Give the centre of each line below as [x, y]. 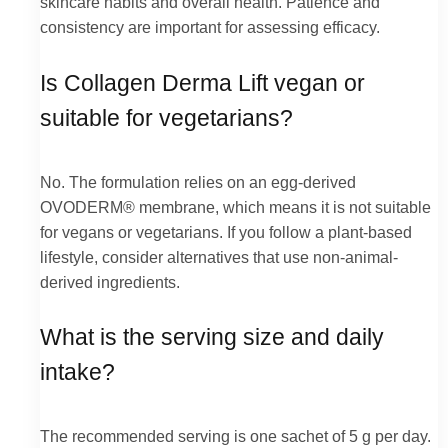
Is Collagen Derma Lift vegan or [202, 83]
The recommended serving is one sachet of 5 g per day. [235, 436]
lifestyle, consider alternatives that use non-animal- [219, 256]
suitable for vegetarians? [166, 118]
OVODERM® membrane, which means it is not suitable [235, 206]
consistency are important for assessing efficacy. [210, 27]
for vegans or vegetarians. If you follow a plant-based [226, 231]
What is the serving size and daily [212, 338]
